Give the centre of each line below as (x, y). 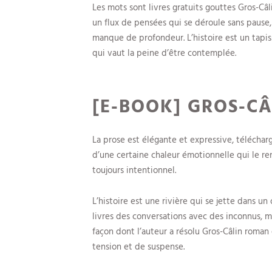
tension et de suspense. (138, 246)
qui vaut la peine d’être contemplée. (164, 52)
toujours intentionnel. (134, 170)
